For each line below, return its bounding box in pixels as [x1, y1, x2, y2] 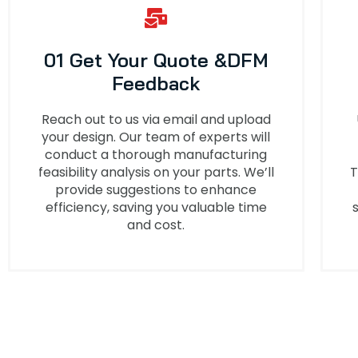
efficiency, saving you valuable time [45, 197, 267, 217]
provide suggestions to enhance [55, 180, 257, 199]
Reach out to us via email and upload [41, 109, 271, 129]
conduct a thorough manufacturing [45, 145, 268, 164]
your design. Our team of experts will [42, 127, 271, 146]
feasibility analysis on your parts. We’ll [38, 162, 274, 181]
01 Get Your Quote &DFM [43, 47, 268, 72]
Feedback [112, 70, 201, 95]
